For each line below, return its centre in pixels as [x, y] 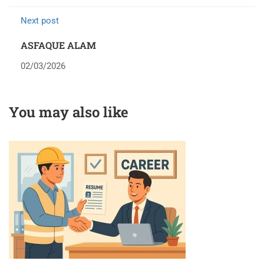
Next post [40, 21]
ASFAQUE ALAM [58, 45]
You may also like [69, 112]
